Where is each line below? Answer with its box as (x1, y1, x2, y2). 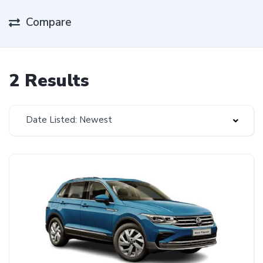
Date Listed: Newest (26, 114, 112, 126)
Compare (26, 15, 72, 30)
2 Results (9, 69, 89, 93)
